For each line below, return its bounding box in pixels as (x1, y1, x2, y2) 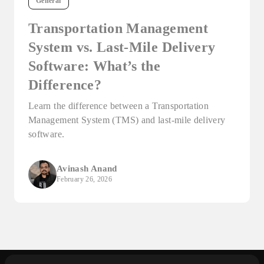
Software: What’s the (28, 58, 161, 74)
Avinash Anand (57, 163, 117, 173)
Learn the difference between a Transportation (28, 100, 209, 111)
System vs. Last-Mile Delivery (28, 39, 216, 55)
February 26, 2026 (57, 174, 113, 183)
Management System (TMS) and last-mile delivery (28, 114, 226, 125)
